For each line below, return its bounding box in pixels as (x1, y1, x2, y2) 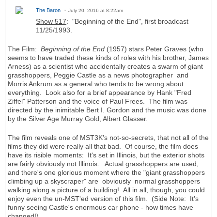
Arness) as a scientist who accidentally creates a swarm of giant (8, 62, 203, 71)
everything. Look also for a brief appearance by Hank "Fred (8, 89, 191, 97)
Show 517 (36, 17, 66, 26)
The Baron (36, 7, 61, 14)
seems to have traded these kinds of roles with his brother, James (8, 54, 209, 62)
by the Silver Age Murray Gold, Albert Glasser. (8, 115, 148, 123)
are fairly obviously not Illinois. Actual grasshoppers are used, (8, 160, 199, 168)
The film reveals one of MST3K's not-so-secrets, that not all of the (8, 134, 209, 142)
